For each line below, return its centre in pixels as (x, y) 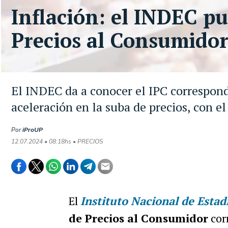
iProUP (33, 130)
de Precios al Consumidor (138, 218)
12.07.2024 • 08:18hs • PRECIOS (57, 141)
